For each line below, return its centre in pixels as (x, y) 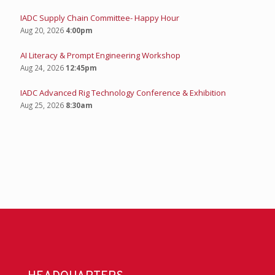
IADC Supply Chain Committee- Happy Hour (100, 17)
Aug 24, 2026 (42, 67)
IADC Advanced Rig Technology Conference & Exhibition (123, 92)
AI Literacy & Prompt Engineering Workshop (100, 55)
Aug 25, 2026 (42, 105)
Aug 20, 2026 (42, 30)
